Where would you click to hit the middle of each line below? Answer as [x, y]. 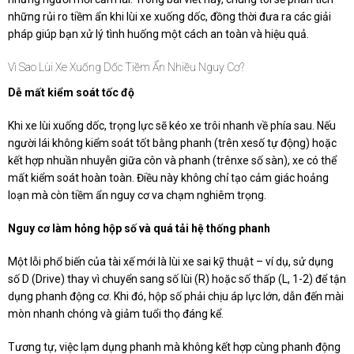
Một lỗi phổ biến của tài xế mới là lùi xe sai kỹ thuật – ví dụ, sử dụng [171, 262]
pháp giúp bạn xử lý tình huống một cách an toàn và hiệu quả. [158, 34]
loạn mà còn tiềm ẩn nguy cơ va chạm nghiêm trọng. [137, 196]
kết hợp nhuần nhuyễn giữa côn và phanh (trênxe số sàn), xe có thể [172, 161]
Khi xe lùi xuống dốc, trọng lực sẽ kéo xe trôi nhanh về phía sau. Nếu [172, 126]
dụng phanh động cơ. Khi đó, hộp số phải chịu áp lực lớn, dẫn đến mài [176, 297]
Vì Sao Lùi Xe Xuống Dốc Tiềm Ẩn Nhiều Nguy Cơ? [126, 68]
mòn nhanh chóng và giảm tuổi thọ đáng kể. [116, 314]
